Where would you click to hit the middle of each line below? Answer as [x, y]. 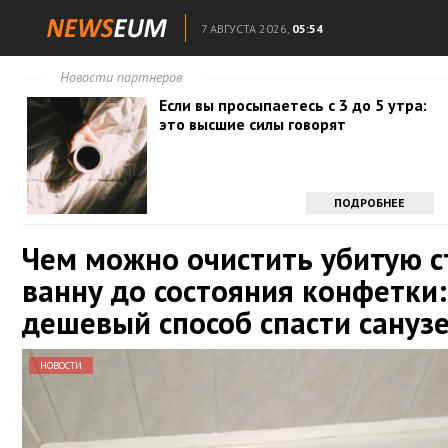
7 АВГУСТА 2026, [245, 28]
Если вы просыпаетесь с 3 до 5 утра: [293, 105]
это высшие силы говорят [253, 124]
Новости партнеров [121, 77]
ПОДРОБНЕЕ [370, 202]
